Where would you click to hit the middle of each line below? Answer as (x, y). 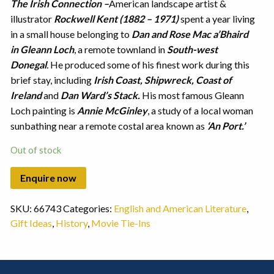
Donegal (28, 65)
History (71, 223)
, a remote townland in (120, 50)
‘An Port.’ (226, 126)
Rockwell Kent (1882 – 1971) (116, 19)
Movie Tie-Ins (120, 223)
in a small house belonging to (71, 34)
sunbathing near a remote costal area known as (108, 126)
